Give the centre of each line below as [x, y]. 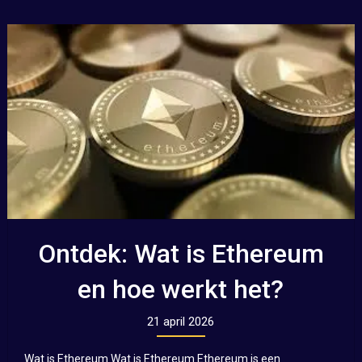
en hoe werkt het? [181, 289]
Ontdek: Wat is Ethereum [181, 253]
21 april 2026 [181, 321]
